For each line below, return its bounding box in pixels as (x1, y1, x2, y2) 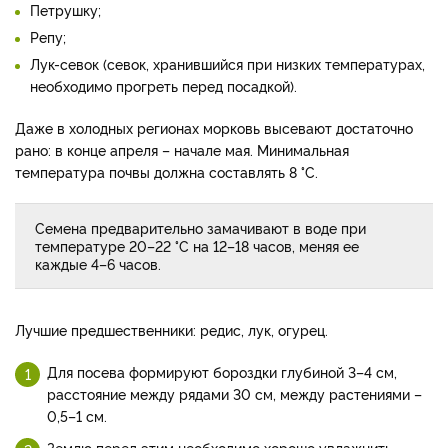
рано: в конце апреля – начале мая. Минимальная (15, 140, 349, 160)
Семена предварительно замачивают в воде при (35, 218, 366, 238)
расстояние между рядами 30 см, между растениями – (47, 384, 422, 404)
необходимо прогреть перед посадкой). (30, 76, 297, 96)
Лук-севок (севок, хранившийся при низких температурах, (30, 54, 425, 74)
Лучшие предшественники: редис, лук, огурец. (15, 320, 328, 340)
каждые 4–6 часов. (35, 254, 161, 274)
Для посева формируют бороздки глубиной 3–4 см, (47, 362, 397, 382)
